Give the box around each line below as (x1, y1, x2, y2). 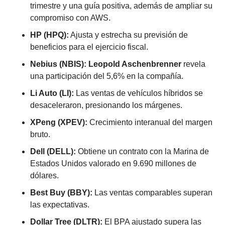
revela (181, 59, 205, 68)
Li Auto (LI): (30, 88, 74, 97)
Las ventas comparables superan (92, 188, 212, 197)
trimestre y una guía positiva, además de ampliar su (30, 1, 212, 10)
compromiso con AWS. (30, 13, 110, 22)
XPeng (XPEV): (30, 118, 87, 127)
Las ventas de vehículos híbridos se (73, 88, 203, 97)
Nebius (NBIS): (30, 59, 86, 68)
